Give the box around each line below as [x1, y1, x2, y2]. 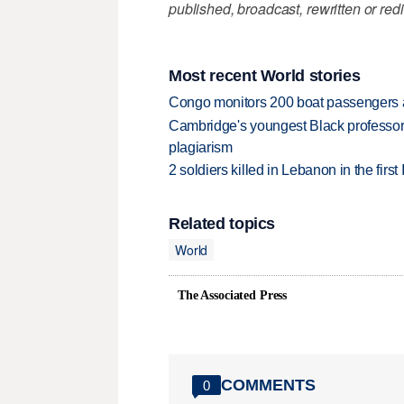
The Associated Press [178, 289, 288, 303]
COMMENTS [221, 375, 316, 394]
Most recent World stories [169, 66, 361, 85]
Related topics [169, 215, 276, 234]
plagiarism [169, 139, 233, 155]
